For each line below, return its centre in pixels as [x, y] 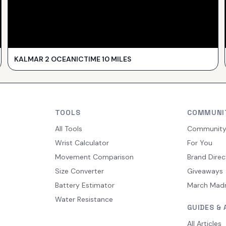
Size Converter [79, 171]
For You [200, 143]
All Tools [68, 128]
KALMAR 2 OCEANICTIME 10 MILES [72, 59]
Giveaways [205, 171]
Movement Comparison [94, 157]
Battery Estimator [84, 185]
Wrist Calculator [82, 143]
